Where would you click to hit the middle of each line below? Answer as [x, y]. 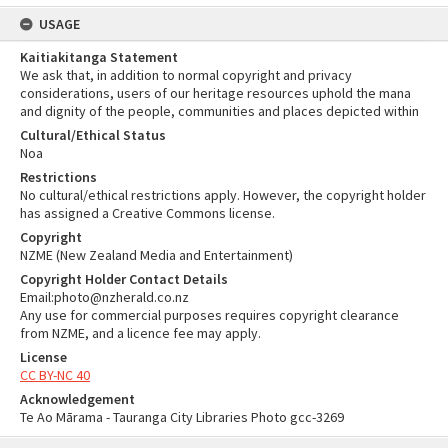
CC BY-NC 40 [55, 375]
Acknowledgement [77, 399]
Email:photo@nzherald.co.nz [104, 297]
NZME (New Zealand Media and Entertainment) [156, 255]
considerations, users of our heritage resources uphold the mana [215, 93]
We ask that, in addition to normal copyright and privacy [186, 75]
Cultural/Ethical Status [93, 135]
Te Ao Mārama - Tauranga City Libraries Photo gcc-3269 [182, 417]
